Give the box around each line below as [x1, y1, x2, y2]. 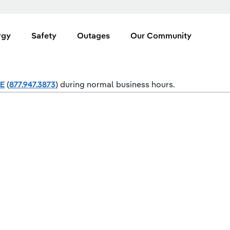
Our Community [130, 30, 191, 41]
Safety [31, 30, 56, 41]
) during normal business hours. [55, 79, 175, 89]
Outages [77, 30, 110, 41]
